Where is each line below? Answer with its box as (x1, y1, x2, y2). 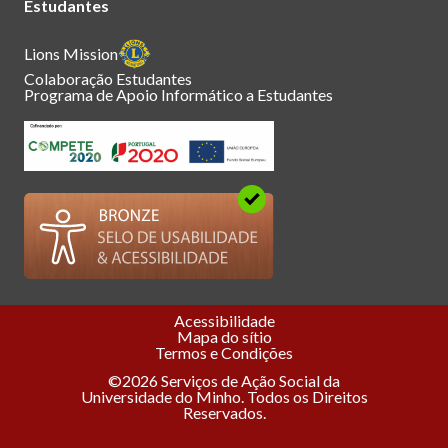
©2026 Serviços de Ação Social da (108, 371, 340, 391)
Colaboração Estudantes (24, 68, 192, 88)
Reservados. (182, 403, 266, 423)
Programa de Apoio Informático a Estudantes (24, 84, 333, 104)
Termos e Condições (155, 343, 293, 363)
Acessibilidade (173, 311, 275, 331)
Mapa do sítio (176, 327, 272, 347)
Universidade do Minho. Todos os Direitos (80, 387, 368, 407)
